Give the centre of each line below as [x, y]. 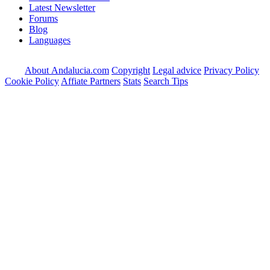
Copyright [131, 70]
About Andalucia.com [67, 70]
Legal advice [177, 70]
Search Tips [166, 81]
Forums [43, 18]
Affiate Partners [91, 81]
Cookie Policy [32, 81]
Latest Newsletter [62, 7]
